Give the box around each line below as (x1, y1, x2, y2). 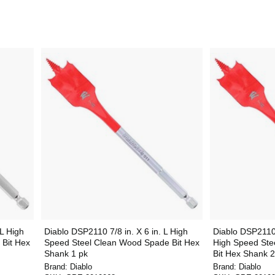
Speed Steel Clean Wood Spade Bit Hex (44, 238, 199, 247)
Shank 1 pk (44, 249, 88, 258)
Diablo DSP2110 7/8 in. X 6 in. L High (44, 227, 188, 236)
